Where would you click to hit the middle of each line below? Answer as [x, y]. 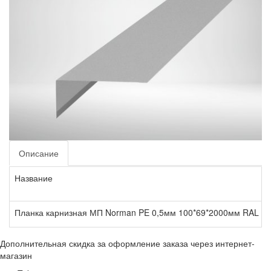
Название [34, 178]
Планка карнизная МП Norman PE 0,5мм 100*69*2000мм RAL [137, 212]
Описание [39, 153]
